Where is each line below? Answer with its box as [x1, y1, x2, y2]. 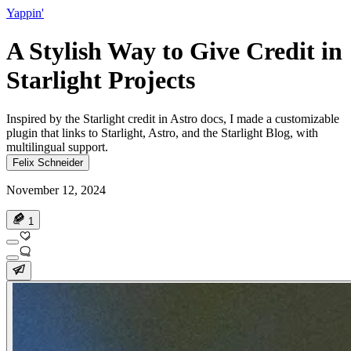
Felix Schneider [13, 156, 83, 168]
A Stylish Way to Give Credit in [6, 37, 342, 66]
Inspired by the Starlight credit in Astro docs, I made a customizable [6, 111, 339, 125]
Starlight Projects [6, 66, 195, 95]
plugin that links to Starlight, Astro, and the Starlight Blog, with [6, 125, 318, 139]
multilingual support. [6, 139, 108, 154]
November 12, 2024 [6, 183, 106, 197]
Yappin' [6, 6, 44, 20]
